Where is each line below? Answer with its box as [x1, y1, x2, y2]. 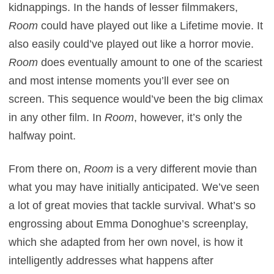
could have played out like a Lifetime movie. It [41, 19, 264, 32]
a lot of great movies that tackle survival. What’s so [9, 199, 256, 212]
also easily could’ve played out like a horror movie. [9, 37, 254, 50]
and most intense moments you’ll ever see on [9, 74, 230, 87]
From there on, [9, 162, 84, 175]
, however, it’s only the [134, 111, 243, 124]
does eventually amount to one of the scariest [41, 56, 263, 68]
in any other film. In [9, 111, 105, 124]
